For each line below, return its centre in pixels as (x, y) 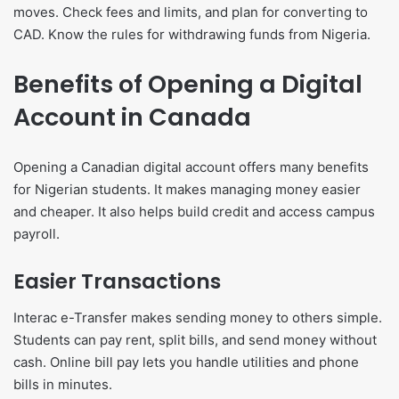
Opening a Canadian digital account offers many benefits (191, 167)
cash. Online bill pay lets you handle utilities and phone (186, 362)
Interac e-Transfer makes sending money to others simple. (198, 317)
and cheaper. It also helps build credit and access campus (194, 212)
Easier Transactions (117, 282)
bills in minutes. (63, 384)
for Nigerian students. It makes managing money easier (187, 190)
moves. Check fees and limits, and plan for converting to (191, 12)
